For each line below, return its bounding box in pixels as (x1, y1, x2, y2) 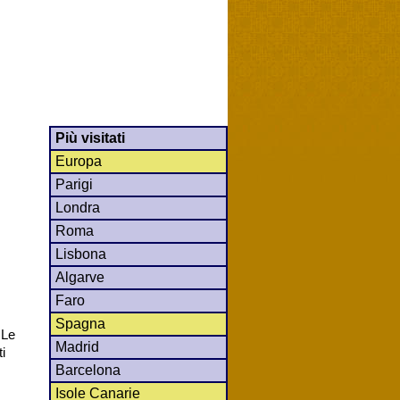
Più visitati (55, 129, 125, 146)
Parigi (55, 176, 93, 192)
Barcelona (55, 362, 121, 378)
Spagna (55, 315, 105, 331)
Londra (55, 199, 100, 215)
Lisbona (55, 246, 106, 262)
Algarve (55, 269, 104, 285)
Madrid (55, 338, 99, 354)
